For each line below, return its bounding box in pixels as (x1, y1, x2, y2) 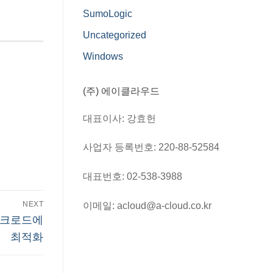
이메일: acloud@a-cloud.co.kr (83, 200, 211, 211)
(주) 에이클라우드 (83, 85, 160, 96)
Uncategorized (83, 30, 146, 41)
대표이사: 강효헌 (83, 113, 156, 124)
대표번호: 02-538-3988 (83, 171, 182, 182)
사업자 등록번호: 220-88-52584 (83, 142, 219, 153)
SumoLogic (83, 9, 132, 19)
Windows (83, 51, 123, 62)
